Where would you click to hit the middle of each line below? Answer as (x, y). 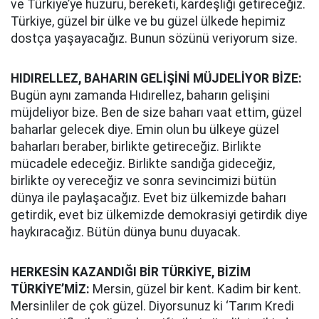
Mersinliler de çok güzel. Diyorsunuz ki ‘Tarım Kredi (152, 306)
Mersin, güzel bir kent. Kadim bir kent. (195, 289)
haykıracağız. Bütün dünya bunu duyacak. (126, 232)
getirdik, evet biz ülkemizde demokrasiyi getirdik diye (159, 215)
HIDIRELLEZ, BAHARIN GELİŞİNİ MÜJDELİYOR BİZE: (156, 78)
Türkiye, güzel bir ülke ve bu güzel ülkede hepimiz (148, 21)
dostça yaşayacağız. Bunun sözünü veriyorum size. (154, 38)
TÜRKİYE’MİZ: (50, 289)
